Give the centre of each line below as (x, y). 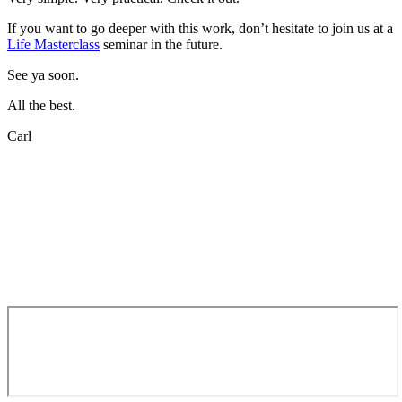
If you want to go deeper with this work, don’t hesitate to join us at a (200, 28)
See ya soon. (43, 74)
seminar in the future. (161, 44)
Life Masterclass (53, 44)
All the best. (41, 105)
